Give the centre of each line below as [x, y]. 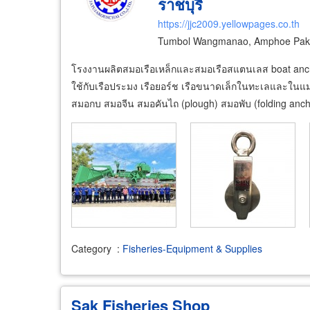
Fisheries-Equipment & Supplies [192, 248]
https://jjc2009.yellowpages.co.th [228, 24]
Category [91, 248]
